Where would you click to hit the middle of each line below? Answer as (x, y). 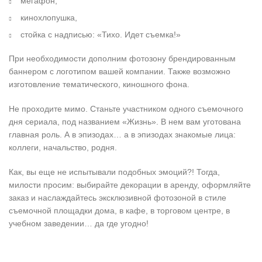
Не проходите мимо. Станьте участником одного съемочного (126, 109)
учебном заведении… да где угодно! (79, 224)
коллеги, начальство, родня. (63, 148)
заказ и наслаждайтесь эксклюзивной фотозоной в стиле (118, 198)
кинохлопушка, (49, 18)
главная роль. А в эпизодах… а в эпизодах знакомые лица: (122, 135)
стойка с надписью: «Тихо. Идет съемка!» (101, 35)
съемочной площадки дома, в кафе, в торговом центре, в (119, 211)
